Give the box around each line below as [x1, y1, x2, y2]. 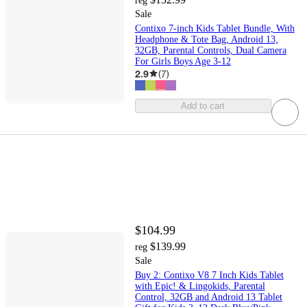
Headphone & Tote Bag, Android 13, [134, 34, 278, 45]
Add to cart [181, 100, 225, 111]
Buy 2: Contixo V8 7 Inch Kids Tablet [134, 269, 284, 280]
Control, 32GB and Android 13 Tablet [134, 291, 282, 302]
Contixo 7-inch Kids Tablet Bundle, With [134, 23, 295, 34]
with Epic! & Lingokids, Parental [134, 280, 265, 291]
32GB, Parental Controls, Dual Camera [134, 45, 286, 56]
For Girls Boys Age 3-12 [134, 56, 231, 66]
